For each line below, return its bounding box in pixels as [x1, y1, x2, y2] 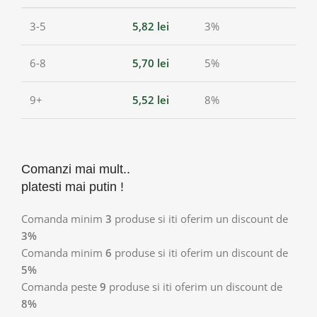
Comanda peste [21, 279, 100, 294]
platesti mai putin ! [21, 179, 124, 194]
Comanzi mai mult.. [21, 161, 130, 176]
